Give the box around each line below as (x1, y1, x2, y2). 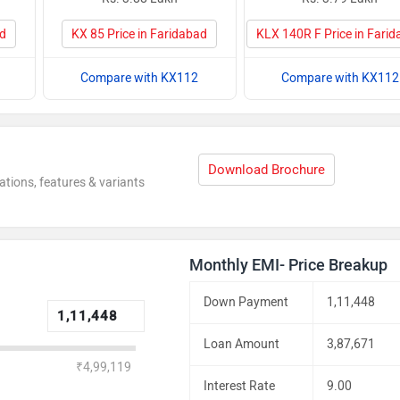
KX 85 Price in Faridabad (71, 27, 208, 42)
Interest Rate (204, 379, 276, 394)
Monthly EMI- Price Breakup (189, 255, 388, 275)
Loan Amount (204, 337, 280, 352)
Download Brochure (208, 162, 326, 178)
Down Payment (204, 295, 289, 310)
